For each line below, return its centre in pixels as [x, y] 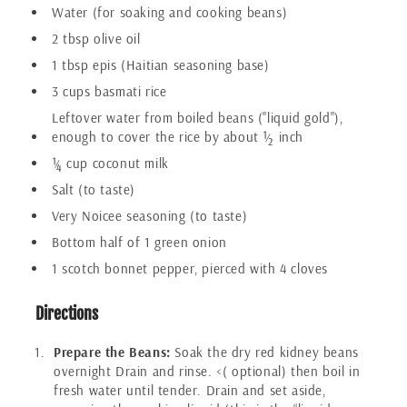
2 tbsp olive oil [96, 38]
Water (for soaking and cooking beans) [170, 12]
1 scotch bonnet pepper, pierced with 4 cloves [190, 268]
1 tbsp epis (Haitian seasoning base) [161, 65]
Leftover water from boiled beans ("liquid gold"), [198, 117]
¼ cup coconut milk [110, 163]
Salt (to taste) [94, 189]
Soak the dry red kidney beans [264, 352]
